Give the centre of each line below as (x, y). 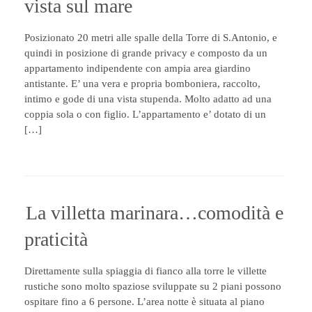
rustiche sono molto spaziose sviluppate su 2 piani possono (153, 286)
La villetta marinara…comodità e (155, 213)
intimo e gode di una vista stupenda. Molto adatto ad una (148, 99)
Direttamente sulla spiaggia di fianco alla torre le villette (146, 271)
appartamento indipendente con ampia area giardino (138, 68)
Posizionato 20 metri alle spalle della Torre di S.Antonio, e (151, 38)
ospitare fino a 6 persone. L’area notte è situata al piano (145, 302)
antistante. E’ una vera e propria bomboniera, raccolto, (142, 84)
